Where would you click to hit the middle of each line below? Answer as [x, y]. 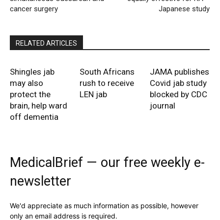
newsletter [41, 181]
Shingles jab [32, 72]
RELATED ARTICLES [46, 43]
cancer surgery [34, 9]
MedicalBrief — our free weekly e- [107, 163]
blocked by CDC [178, 95]
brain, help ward [39, 106]
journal [162, 106]
